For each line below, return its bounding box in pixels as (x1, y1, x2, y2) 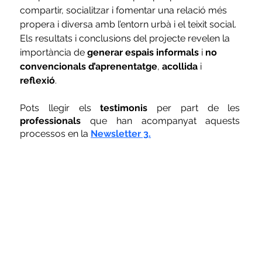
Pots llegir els (20, 102, 101, 113)
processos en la (20, 127, 91, 139)
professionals (20, 115, 81, 126)
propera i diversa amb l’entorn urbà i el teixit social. (20, 18, 239, 30)
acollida (162, 60, 198, 72)
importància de (20, 46, 88, 58)
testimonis (100, 102, 148, 113)
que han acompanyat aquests (81, 115, 240, 126)
